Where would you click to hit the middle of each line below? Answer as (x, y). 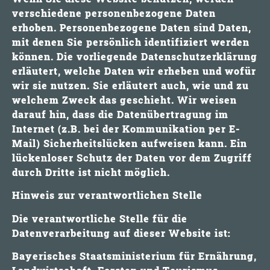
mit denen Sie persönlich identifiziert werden (131, 42)
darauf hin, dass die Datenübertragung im (120, 114)
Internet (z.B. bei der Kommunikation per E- (126, 128)
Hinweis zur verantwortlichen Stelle (107, 195)
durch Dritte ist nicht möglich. (91, 172)
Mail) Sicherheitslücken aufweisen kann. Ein (130, 143)
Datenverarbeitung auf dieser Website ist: (121, 233)
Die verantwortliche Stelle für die (100, 218)
